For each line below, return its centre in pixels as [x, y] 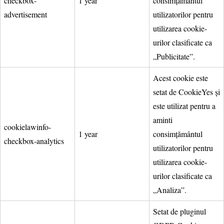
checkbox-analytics [34, 140]
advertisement [25, 14]
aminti [163, 119]
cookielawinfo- [27, 126]
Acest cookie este [180, 77]
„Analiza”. [170, 189]
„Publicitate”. [174, 56]
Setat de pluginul [179, 211]
